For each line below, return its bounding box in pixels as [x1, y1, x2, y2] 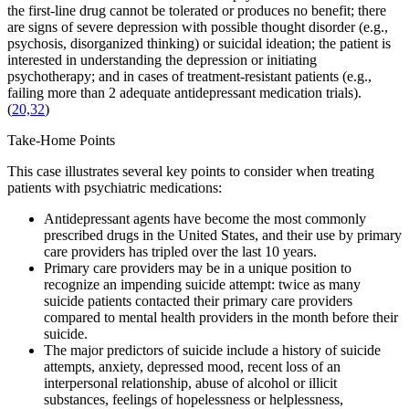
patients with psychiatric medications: [7, 180, 222, 196]
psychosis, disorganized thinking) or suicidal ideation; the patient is [7, 36, 391, 52]
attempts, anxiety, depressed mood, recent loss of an [44, 359, 341, 375]
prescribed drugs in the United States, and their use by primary [44, 227, 402, 244]
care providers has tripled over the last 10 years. [44, 244, 317, 260]
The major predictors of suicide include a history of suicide [44, 342, 381, 359]
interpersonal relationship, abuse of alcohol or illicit [44, 375, 337, 392]
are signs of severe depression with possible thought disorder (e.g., [7, 19, 388, 36]
